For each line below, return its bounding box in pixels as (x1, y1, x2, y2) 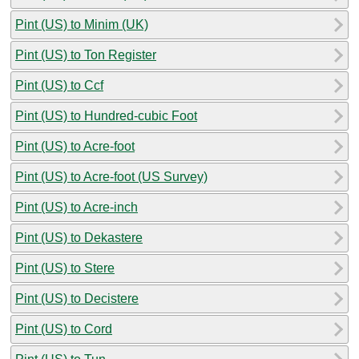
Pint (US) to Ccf (15, 78, 103, 92)
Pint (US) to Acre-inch (15, 200, 138, 214)
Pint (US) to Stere (15, 260, 115, 275)
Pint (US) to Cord (15, 321, 112, 336)
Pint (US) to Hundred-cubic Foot (15, 108, 197, 123)
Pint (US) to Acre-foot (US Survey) (15, 169, 208, 184)
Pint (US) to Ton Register (15, 47, 156, 62)
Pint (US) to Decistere (15, 291, 139, 305)
